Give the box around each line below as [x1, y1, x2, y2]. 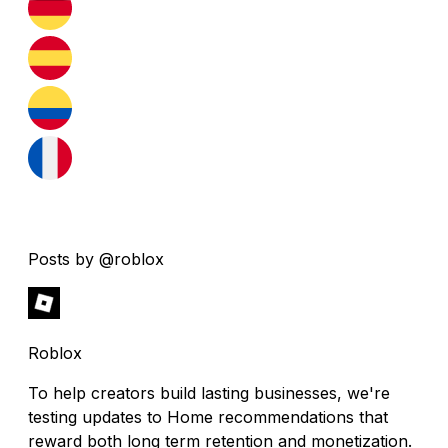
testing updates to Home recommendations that [28, 406, 388, 427]
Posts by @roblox [28, 248, 164, 269]
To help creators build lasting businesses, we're [28, 382, 390, 403]
